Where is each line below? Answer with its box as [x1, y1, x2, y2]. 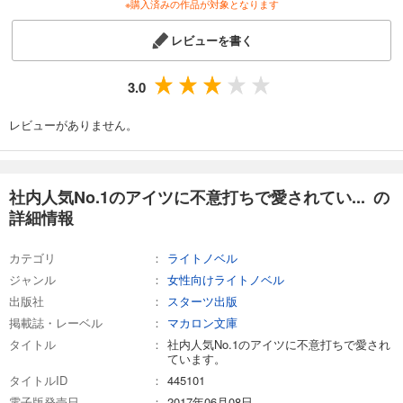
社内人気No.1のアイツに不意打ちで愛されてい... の [9, 184, 390, 209]
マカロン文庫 [167, 313, 237, 331]
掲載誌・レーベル [9, 313, 103, 331]
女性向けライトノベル [167, 270, 284, 288]
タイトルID [9, 371, 67, 389]
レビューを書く [171, 31, 254, 49]
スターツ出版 [167, 291, 237, 309]
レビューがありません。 [9, 115, 138, 133]
